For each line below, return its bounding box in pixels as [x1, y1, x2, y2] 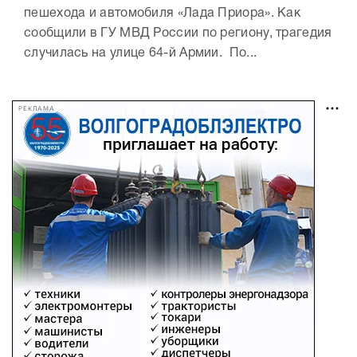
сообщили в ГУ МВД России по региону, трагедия [24, 28, 332, 40]
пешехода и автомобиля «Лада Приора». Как [24, 8, 300, 20]
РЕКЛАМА [18, 104, 55, 112]
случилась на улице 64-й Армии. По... [24, 48, 257, 60]
